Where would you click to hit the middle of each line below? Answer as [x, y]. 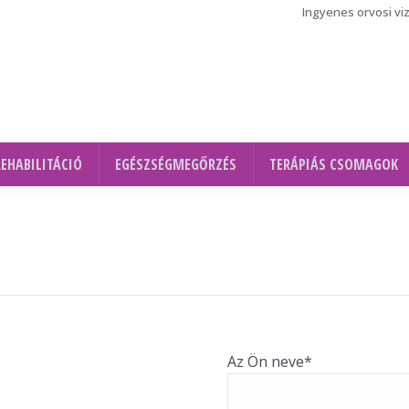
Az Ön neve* [270, 362]
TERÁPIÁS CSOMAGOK [334, 164]
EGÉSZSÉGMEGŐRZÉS [176, 164]
